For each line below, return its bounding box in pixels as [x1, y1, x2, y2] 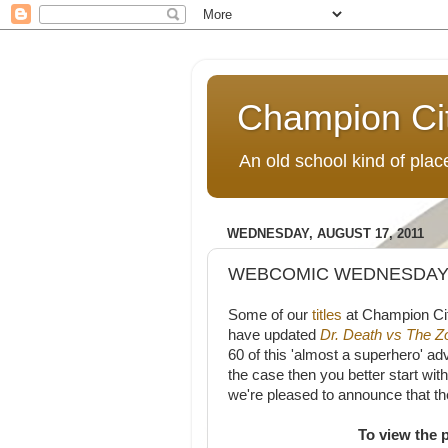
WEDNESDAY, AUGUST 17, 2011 [227, 226, 424, 242]
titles [308, 307, 342, 323]
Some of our [228, 307, 308, 323]
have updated [228, 327, 320, 343]
